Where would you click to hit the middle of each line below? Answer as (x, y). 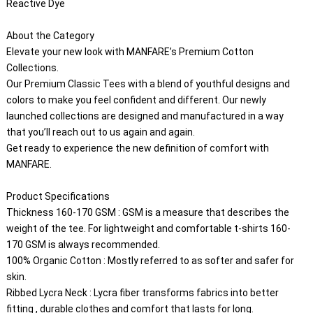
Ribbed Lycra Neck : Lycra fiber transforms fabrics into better (143, 292)
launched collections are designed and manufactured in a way (146, 116)
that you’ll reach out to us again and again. (100, 132)
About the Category (50, 35)
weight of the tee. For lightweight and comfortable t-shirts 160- (148, 228)
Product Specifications (58, 196)
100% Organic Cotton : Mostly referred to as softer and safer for (151, 260)
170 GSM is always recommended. (83, 244)
